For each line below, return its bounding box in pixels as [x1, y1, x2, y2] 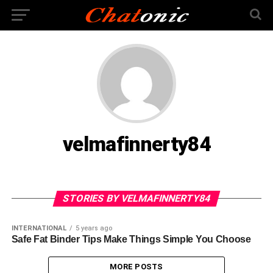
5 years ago [75, 224, 112, 232]
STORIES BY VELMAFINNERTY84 [61, 193, 212, 204]
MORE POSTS [110, 262, 163, 271]
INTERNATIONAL [11, 224, 66, 232]
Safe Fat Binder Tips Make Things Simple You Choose [11, 234, 251, 244]
